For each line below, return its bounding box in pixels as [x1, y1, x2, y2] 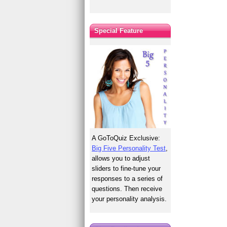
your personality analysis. [92, 195, 167, 203]
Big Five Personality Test [92, 144, 166, 152]
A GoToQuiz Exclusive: [92, 134, 161, 142]
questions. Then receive [92, 184, 163, 193]
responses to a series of [92, 174, 163, 182]
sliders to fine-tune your [92, 164, 161, 172]
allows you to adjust [92, 154, 150, 162]
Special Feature [94, 26, 143, 34]
